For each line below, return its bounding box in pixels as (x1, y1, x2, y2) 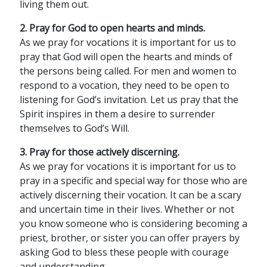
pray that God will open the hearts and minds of (19, 50, 232, 63)
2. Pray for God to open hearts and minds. (19, 21, 205, 35)
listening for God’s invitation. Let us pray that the (19, 93, 238, 106)
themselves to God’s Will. (19, 122, 129, 135)
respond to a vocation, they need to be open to (19, 79, 229, 92)
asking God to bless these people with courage (19, 246, 229, 259)
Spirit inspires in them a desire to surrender (19, 107, 215, 120)
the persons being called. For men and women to (19, 64, 237, 77)
